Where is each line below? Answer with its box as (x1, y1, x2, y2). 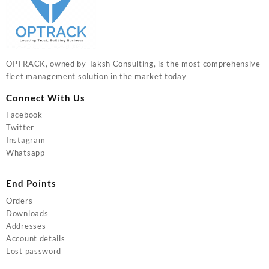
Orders (6, 195, 33, 205)
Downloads (6, 208, 49, 218)
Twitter (6, 122, 34, 133)
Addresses (6, 220, 46, 231)
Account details (6, 233, 65, 243)
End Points (6, 178, 56, 189)
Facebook (6, 110, 43, 120)
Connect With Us (6, 92, 85, 103)
